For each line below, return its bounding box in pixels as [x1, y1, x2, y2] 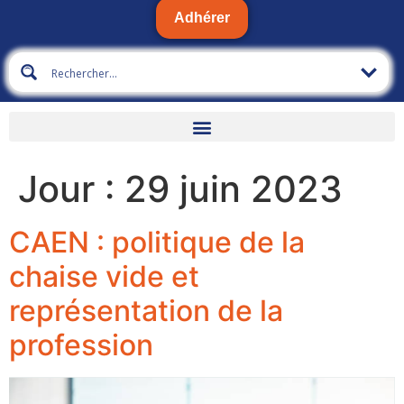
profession [9, 327, 153, 363]
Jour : [18, 167, 124, 212]
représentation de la [9, 293, 283, 329]
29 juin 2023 [124, 167, 343, 212]
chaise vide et [9, 259, 199, 295]
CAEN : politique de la [9, 225, 305, 261]
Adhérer [174, 10, 230, 26]
